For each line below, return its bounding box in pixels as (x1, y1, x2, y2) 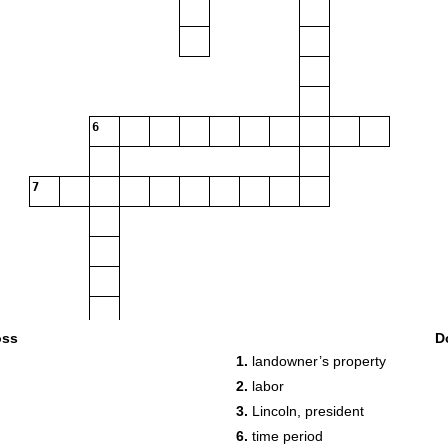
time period (248, 428, 323, 444)
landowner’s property (248, 353, 386, 369)
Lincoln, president (248, 403, 364, 419)
